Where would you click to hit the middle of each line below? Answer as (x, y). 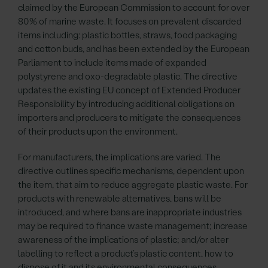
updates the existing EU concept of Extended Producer (129, 90)
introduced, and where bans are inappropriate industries (130, 212)
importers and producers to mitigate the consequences (129, 118)
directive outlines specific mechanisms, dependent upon (131, 171)
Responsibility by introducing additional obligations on (126, 104)
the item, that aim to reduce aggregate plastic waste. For (133, 185)
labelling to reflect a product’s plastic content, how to (126, 254)
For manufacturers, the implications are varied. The (119, 157)
